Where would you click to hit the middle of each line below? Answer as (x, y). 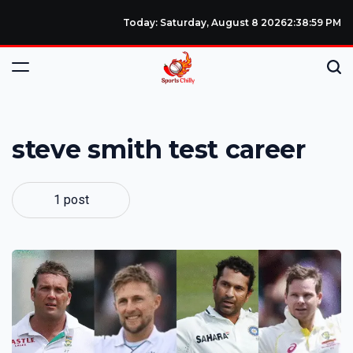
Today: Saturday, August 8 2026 (205, 22)
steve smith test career (159, 150)
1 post (71, 199)
